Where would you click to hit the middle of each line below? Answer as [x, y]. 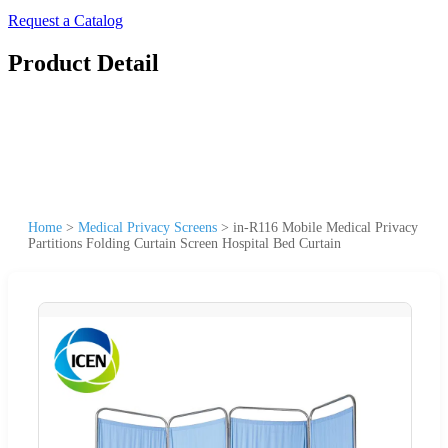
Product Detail [83, 62]
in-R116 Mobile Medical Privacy [325, 227]
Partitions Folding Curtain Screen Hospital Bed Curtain [184, 243]
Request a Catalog [65, 20]
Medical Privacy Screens [147, 227]
